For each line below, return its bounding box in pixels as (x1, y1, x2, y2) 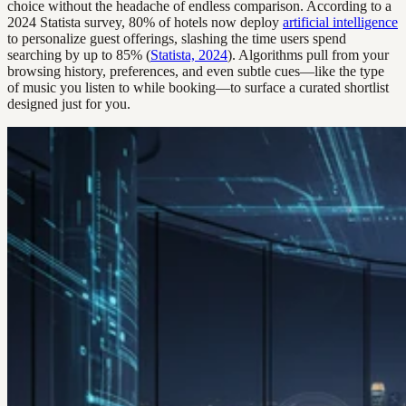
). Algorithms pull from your (227, 47, 389, 63)
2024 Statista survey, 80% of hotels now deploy (7, 14, 283, 31)
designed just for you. (7, 96, 130, 112)
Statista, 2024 (150, 47, 227, 63)
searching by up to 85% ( (7, 47, 150, 63)
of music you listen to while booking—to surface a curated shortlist (7, 80, 389, 96)
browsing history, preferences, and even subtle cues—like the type (7, 63, 384, 80)
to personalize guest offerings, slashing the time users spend (7, 31, 346, 47)
